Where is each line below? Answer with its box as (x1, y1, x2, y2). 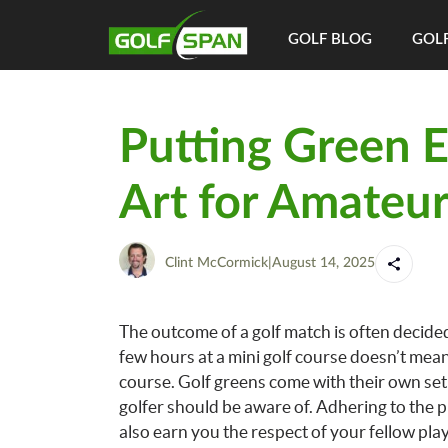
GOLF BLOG (288, 32, 373, 47)
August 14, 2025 (271, 256, 375, 270)
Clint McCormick (164, 256, 268, 270)
